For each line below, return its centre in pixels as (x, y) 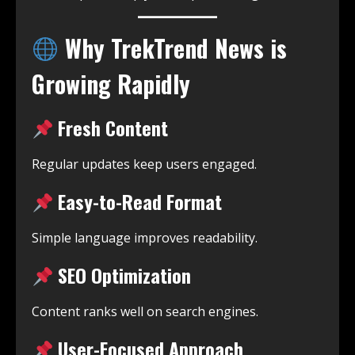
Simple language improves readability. (145, 238)
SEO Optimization (122, 275)
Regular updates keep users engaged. (144, 164)
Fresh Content (111, 128)
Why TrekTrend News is (173, 48)
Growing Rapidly (111, 84)
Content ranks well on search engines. (145, 312)
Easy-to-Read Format (138, 202)
